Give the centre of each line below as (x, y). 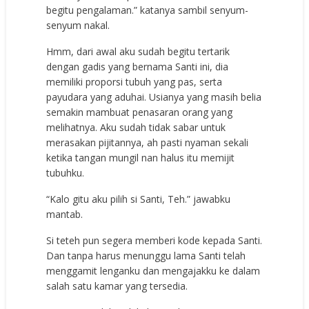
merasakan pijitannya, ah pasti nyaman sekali (148, 142)
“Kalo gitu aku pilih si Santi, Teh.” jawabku (139, 199)
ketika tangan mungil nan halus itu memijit (141, 157)
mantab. (65, 214)
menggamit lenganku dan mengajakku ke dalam (153, 270)
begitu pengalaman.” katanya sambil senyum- (148, 10)
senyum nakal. (78, 25)
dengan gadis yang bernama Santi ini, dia (138, 66)
